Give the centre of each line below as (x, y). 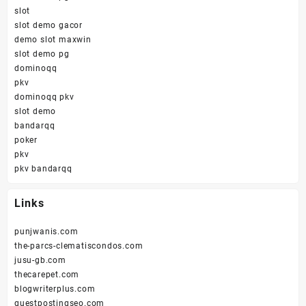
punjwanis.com (46, 232)
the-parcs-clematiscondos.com (79, 246)
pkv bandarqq (43, 168)
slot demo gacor (48, 25)
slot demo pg (42, 54)
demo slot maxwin (53, 39)
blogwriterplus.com (55, 289)
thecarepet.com (47, 275)
